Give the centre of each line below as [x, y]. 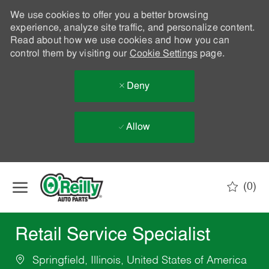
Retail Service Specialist [112, 236]
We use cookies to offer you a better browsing [109, 16]
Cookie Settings [163, 54]
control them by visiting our [70, 54]
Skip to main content [134, 168]
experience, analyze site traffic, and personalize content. [132, 28]
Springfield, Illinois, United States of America [138, 261]
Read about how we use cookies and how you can [119, 41]
